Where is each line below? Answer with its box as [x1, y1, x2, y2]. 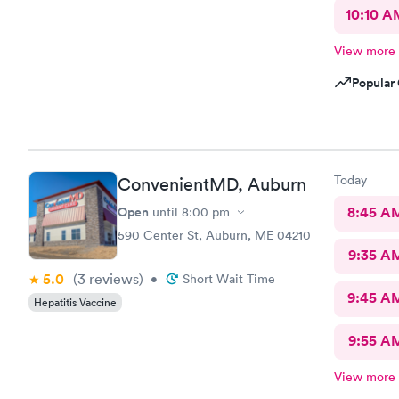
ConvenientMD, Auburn [118, 174, 306, 195]
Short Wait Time [183, 271, 275, 287]
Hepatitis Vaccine [34, 295, 117, 310]
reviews [85, 270, 139, 288]
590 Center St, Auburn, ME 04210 [118, 227, 311, 243]
